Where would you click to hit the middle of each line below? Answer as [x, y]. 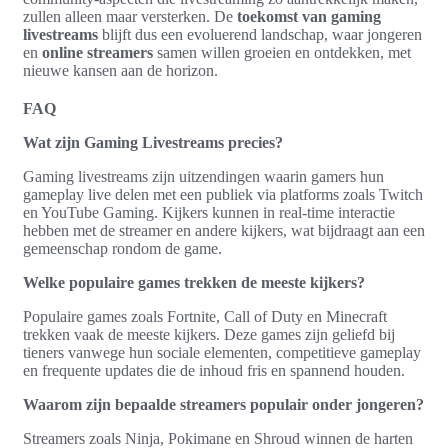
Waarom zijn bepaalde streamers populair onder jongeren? [223, 404]
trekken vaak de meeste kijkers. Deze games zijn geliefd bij [209, 334]
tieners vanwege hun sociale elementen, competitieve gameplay [222, 352]
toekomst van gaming [309, 16]
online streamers [97, 52]
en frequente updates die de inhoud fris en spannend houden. [214, 370]
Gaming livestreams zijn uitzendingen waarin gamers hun [203, 176]
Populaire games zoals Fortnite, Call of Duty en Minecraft [205, 316]
